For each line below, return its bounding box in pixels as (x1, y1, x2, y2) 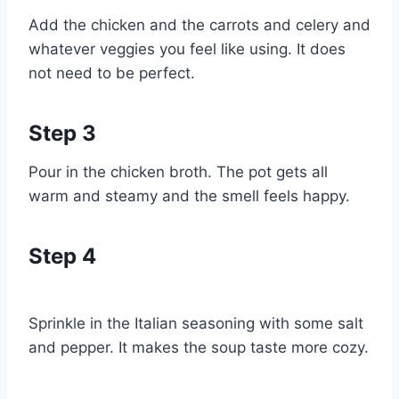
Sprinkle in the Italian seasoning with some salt (28, 313, 363, 332)
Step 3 (28, 119, 96, 146)
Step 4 (28, 242, 96, 269)
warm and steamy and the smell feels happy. (28, 186, 350, 205)
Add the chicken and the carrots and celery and (28, 15, 370, 34)
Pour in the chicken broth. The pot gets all (28, 162, 328, 181)
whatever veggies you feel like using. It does (28, 39, 346, 58)
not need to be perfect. (28, 63, 195, 82)
